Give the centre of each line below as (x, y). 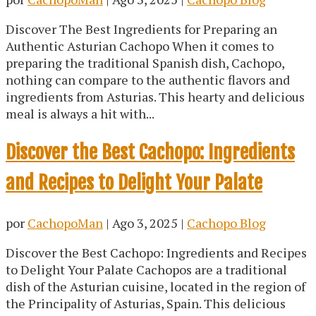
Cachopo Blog (226, 223)
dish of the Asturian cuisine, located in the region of (156, 286)
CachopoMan (65, 223)
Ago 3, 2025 (145, 223)
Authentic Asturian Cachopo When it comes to (140, 45)
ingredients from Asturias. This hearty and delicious (155, 96)
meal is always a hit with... (80, 113)
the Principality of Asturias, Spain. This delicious (146, 303)
